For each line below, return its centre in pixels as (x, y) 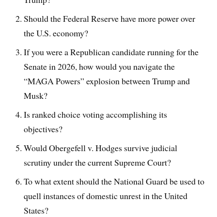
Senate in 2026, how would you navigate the (100, 66)
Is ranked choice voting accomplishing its (96, 114)
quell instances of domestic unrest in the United (106, 195)
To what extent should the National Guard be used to (114, 181)
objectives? (43, 129)
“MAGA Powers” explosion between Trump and (107, 81)
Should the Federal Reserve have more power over (110, 19)
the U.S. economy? (56, 33)
